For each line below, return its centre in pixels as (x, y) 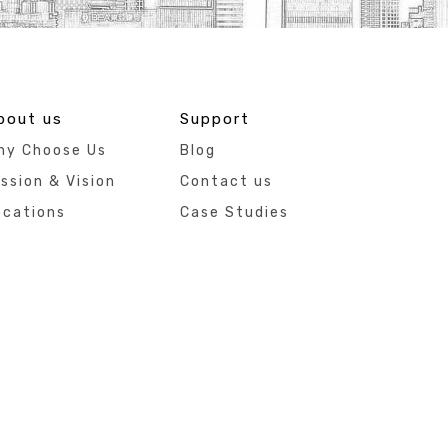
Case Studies (234, 212)
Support (214, 118)
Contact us (226, 181)
